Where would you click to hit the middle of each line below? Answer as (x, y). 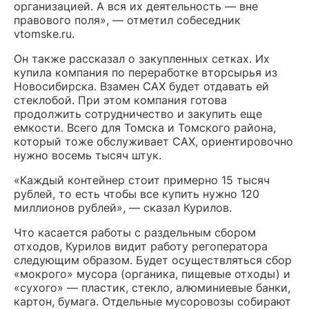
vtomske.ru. (44, 34)
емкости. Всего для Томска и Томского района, (145, 128)
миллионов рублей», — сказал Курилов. (123, 208)
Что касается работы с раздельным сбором (135, 233)
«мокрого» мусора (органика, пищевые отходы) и (152, 274)
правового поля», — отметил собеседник (127, 20)
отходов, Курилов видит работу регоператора (141, 247)
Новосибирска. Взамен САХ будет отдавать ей (141, 87)
